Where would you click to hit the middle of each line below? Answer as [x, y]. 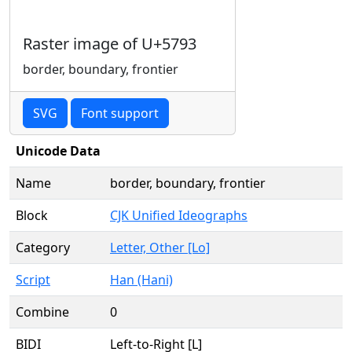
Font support [120, 113]
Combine [42, 312]
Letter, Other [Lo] [160, 247]
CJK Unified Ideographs [179, 215]
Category [43, 247]
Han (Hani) [141, 280]
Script [33, 280]
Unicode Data [58, 151]
